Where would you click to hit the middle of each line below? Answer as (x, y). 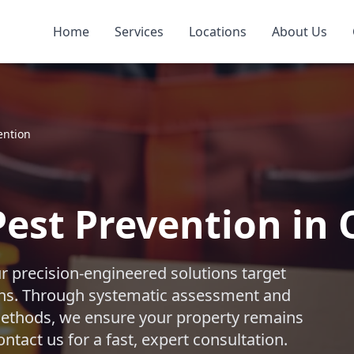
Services (139, 32)
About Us (299, 32)
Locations (217, 32)
